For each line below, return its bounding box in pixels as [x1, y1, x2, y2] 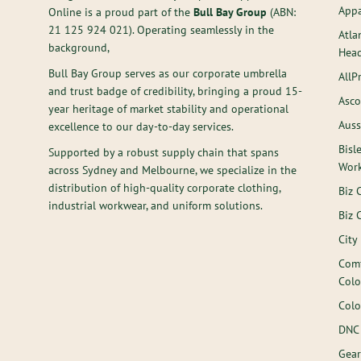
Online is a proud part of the [48, 4, 193, 19]
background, [48, 39, 110, 55]
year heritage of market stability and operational [48, 101, 288, 116]
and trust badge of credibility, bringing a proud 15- [48, 83, 302, 98]
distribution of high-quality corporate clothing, [48, 180, 280, 195]
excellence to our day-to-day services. [48, 118, 234, 134]
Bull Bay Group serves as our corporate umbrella [48, 65, 287, 81]
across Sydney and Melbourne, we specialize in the [48, 162, 297, 177]
